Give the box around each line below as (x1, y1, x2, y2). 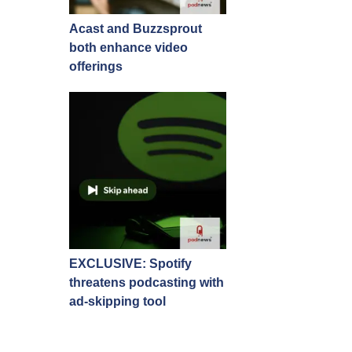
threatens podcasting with (69, 276, 224, 289)
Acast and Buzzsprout (69, 22, 202, 35)
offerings (69, 60, 123, 73)
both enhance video (69, 41, 188, 54)
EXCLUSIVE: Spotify (69, 257, 192, 270)
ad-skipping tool (69, 295, 166, 308)
